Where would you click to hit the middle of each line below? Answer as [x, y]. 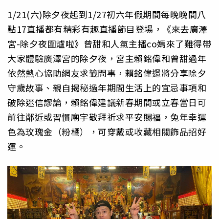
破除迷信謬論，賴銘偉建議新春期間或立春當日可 [107, 102]
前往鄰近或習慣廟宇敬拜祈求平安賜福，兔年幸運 [107, 117]
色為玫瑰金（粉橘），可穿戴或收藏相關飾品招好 [107, 132]
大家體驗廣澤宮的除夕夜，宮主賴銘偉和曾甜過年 [107, 58]
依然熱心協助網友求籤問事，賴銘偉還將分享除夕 [107, 73]
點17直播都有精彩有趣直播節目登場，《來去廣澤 [108, 29]
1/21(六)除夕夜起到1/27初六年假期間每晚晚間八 [107, 14]
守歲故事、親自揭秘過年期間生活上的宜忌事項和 [107, 88]
